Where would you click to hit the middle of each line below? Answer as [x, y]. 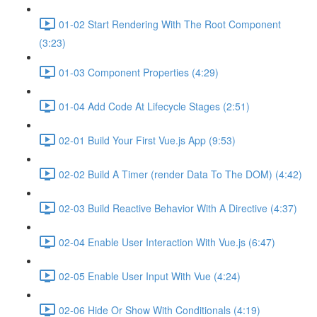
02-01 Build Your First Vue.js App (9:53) [147, 140]
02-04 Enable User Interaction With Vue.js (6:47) [167, 242]
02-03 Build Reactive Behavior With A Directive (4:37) [178, 208]
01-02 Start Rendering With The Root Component [170, 24]
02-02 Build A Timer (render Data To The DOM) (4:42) [180, 174]
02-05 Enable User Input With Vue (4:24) [150, 276]
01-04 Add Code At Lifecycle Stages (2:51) [154, 106]
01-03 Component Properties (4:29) [139, 72]
